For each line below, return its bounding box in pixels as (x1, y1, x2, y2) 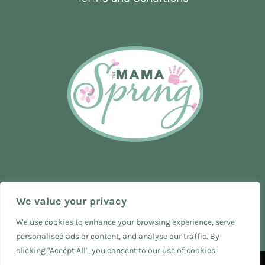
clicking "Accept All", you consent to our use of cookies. (16, 245, 217, 256)
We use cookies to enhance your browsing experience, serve (16, 217, 235, 227)
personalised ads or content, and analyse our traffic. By (16, 231, 219, 241)
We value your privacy (16, 195, 127, 208)
